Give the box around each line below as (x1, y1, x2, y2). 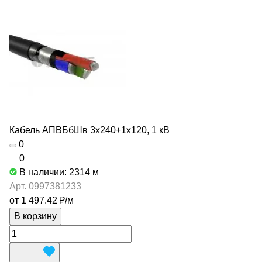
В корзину (14, 211, 57, 221)
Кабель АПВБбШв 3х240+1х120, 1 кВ (9, 125, 170, 135)
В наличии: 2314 (19, 167, 92, 177)
